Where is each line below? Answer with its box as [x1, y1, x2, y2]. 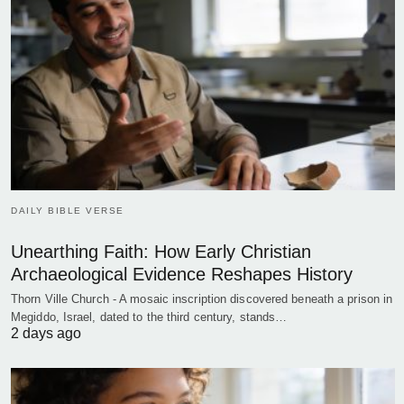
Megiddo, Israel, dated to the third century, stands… [11, 310, 288, 325]
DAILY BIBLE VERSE [11, 206, 124, 216]
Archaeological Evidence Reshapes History [11, 264, 353, 285]
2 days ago [11, 326, 81, 342]
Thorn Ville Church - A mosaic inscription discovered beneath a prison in [11, 292, 393, 307]
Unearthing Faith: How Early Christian [11, 242, 311, 262]
